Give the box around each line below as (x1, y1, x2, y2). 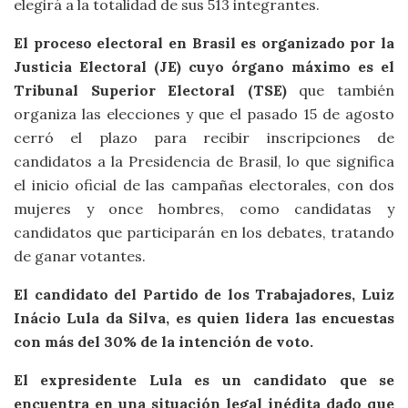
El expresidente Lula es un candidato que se (14, 370, 394, 389)
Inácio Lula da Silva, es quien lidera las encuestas (14, 308, 394, 327)
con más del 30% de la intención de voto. (14, 331, 313, 351)
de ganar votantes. (14, 246, 146, 265)
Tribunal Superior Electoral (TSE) (14, 80, 300, 99)
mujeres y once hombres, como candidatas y (14, 199, 394, 218)
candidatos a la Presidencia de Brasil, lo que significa (14, 151, 394, 170)
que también (299, 80, 395, 99)
